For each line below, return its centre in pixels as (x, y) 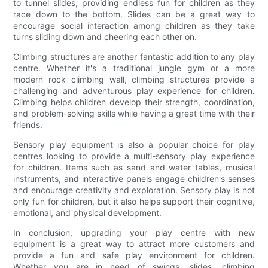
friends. (28, 124)
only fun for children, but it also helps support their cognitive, (134, 201)
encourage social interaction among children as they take (134, 25)
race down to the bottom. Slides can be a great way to (134, 14)
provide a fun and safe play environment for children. (134, 255)
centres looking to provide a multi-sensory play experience (134, 156)
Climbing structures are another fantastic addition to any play (134, 56)
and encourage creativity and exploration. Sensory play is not (134, 190)
